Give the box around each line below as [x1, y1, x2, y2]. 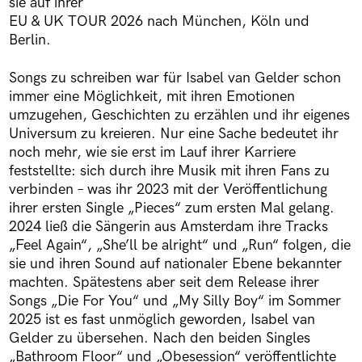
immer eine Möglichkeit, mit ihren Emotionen [8, 87, 295, 105]
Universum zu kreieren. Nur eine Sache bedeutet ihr [8, 124, 339, 142]
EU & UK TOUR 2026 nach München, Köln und [8, 13, 309, 31]
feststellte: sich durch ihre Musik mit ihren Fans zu [8, 162, 330, 179]
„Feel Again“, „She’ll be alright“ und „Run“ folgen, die [8, 236, 351, 254]
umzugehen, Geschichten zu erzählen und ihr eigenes [8, 106, 350, 124]
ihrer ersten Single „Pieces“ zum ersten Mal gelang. [8, 199, 335, 217]
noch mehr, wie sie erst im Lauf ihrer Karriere [8, 143, 296, 161]
